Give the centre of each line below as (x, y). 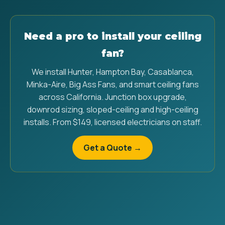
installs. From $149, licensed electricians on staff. (113, 122)
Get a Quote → (113, 148)
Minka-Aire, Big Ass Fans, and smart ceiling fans (113, 84)
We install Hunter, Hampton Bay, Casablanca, (113, 72)
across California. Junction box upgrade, (113, 97)
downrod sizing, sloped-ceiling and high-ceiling (113, 109)
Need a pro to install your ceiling (113, 36)
